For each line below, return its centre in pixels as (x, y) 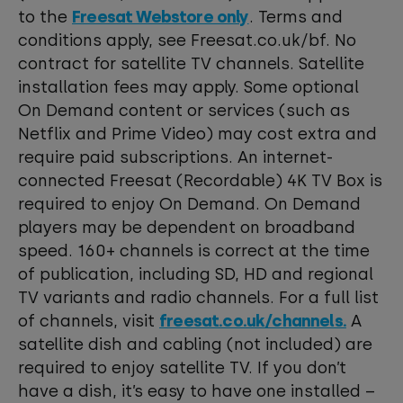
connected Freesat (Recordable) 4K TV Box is (200, 181)
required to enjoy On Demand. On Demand (189, 204)
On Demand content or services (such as (184, 111)
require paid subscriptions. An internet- (175, 157)
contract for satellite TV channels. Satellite (191, 64)
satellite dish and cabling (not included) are (195, 345)
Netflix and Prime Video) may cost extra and (197, 134)
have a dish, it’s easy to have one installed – (197, 391)
